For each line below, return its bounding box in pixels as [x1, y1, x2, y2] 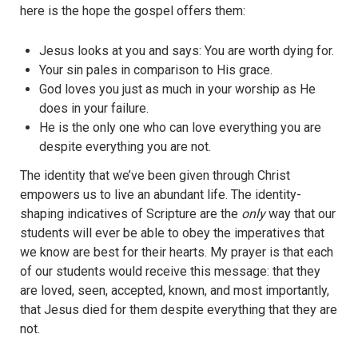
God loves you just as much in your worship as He [39, 81, 316, 97]
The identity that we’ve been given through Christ [20, 167, 290, 183]
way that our [268, 205, 336, 221]
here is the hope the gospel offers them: [20, 3, 245, 19]
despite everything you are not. [39, 138, 211, 154]
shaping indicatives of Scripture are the [20, 205, 241, 221]
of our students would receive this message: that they [20, 263, 320, 279]
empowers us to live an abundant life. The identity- [20, 186, 301, 202]
